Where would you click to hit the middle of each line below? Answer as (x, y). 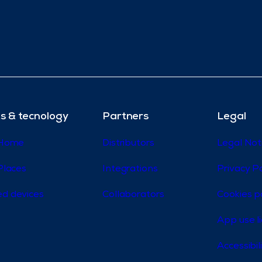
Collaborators (133, 196)
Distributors (128, 144)
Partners (125, 117)
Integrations (130, 170)
